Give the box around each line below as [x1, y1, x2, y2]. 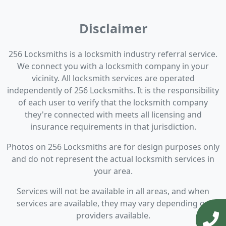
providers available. [76, 210, 150, 221]
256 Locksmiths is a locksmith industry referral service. [9, 48, 217, 60]
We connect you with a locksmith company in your [17, 61, 209, 72]
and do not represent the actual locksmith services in [12, 153, 214, 165]
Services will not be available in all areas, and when [17, 186, 209, 197]
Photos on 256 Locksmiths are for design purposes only [7, 141, 219, 153]
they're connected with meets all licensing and [24, 109, 202, 121]
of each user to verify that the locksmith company [18, 97, 208, 108]
